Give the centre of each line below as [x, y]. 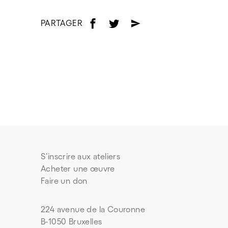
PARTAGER [62, 23]
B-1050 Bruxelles [72, 221]
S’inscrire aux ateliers [81, 156]
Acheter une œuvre [78, 168]
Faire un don [64, 180]
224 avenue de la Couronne [93, 209]
